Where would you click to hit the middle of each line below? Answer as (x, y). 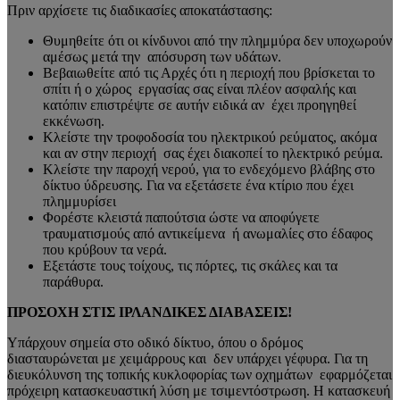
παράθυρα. (73, 281)
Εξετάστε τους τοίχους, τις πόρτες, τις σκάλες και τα (190, 265)
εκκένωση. (74, 121)
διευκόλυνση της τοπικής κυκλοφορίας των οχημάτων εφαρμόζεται (200, 374)
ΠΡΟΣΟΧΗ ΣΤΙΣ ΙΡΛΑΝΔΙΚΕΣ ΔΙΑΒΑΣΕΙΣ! (151, 312)
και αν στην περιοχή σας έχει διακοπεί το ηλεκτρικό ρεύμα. (213, 153)
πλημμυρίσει (79, 201)
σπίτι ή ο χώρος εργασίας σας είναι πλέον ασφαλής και (200, 88)
